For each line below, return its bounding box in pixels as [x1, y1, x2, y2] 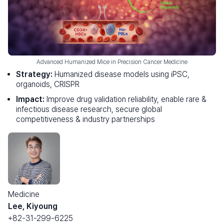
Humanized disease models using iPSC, [52, 69, 189, 79]
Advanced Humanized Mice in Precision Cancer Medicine [36, 58, 187, 65]
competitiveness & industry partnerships [16, 114, 155, 124]
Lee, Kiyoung [8, 201, 57, 211]
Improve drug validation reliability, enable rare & [44, 94, 206, 104]
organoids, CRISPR [16, 79, 79, 89]
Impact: [16, 94, 44, 104]
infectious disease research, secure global [16, 104, 162, 114]
